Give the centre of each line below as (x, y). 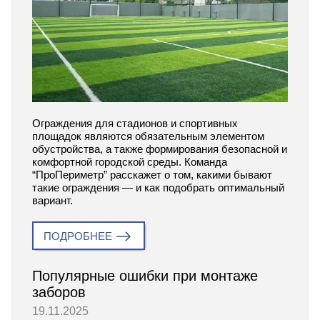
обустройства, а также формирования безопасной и (160, 149)
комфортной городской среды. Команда (130, 162)
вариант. (52, 201)
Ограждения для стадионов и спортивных (135, 124)
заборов (59, 292)
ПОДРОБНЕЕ (78, 236)
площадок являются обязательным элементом (148, 136)
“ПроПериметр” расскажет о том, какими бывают (152, 175)
